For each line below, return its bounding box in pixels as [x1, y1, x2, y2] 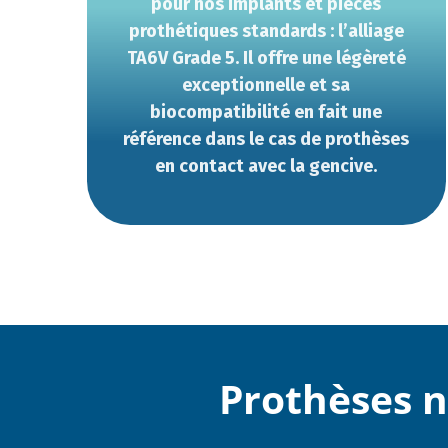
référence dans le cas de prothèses [123, 128, 410, 150]
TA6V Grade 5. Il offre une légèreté [126, 47, 406, 69]
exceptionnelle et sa [182, 74, 351, 96]
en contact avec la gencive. [155, 155, 378, 177]
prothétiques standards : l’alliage [128, 20, 404, 42]
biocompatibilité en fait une [150, 101, 383, 123]
